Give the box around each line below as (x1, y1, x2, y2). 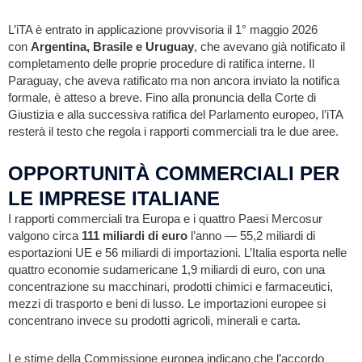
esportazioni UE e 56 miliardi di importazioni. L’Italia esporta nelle (8, 246, 347, 260)
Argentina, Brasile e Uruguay (31, 40, 194, 53)
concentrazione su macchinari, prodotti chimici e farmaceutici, (8, 280, 333, 294)
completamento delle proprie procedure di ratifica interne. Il (8, 57, 314, 70)
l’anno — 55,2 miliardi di (187, 229, 315, 243)
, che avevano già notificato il (194, 40, 345, 53)
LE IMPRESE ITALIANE (8, 187, 220, 210)
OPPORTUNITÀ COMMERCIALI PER (8, 162, 339, 185)
